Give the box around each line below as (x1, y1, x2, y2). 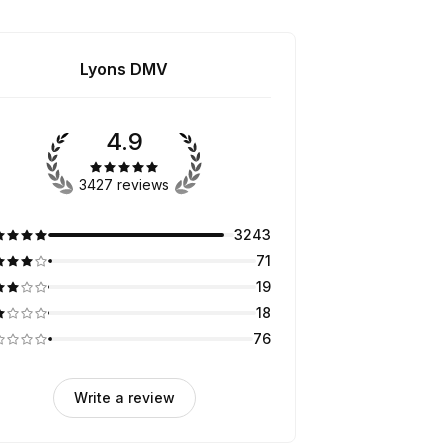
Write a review (73, 389, 175, 406)
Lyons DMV (80, 59, 169, 79)
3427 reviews (79, 176, 170, 193)
